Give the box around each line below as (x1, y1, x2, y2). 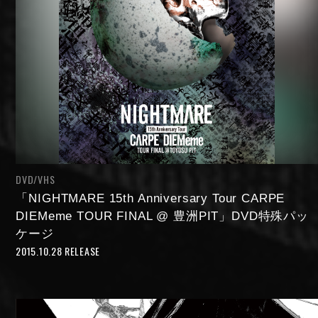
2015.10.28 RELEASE (16, 243, 100, 259)
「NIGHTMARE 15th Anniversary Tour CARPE (16, 192, 285, 206)
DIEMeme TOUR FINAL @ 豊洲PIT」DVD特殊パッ (16, 209, 309, 224)
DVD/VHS (16, 172, 55, 187)
